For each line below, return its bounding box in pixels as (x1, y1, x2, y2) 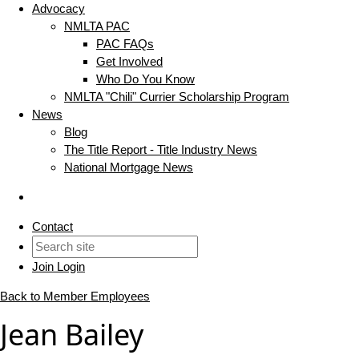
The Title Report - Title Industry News (64, 143, 257, 157)
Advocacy (32, 2, 85, 16)
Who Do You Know (96, 72, 195, 87)
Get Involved (96, 54, 163, 69)
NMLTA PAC (64, 19, 130, 34)
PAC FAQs (96, 37, 154, 51)
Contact (32, 220, 73, 234)
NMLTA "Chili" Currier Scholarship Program (64, 90, 289, 104)
